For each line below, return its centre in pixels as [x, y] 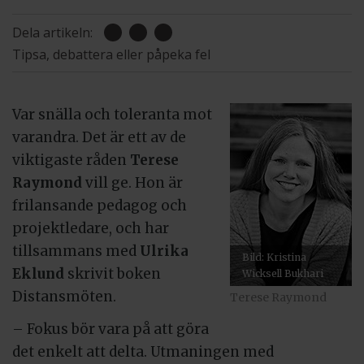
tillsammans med [74, 251]
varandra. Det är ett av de [99, 137]
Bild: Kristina [274, 257]
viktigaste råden [71, 160]
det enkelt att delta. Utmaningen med [143, 352]
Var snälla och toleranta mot [112, 114]
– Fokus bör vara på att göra [110, 329]
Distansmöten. [64, 296]
